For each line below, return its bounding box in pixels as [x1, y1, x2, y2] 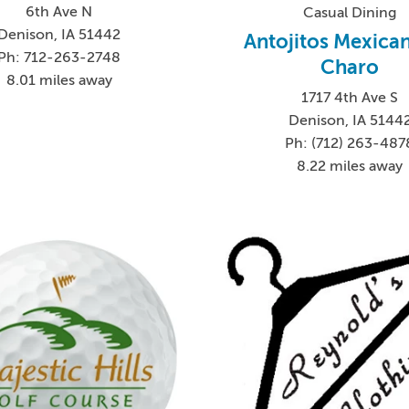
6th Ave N [26, 3, 93, 20]
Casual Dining [303, 4, 397, 21]
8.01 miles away [5, 71, 112, 89]
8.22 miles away [297, 157, 404, 174]
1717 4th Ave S [301, 89, 399, 106]
